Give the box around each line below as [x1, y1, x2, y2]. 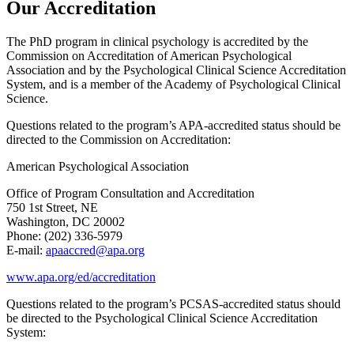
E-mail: [6, 243, 46, 257]
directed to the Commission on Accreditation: [6, 132, 231, 146]
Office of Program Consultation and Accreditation [6, 186, 254, 200]
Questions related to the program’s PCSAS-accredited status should [6, 296, 341, 311]
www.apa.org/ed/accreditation [6, 269, 156, 284]
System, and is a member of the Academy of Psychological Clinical [6, 77, 341, 91]
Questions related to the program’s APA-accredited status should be [6, 118, 341, 132]
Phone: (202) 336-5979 [6, 228, 122, 243]
